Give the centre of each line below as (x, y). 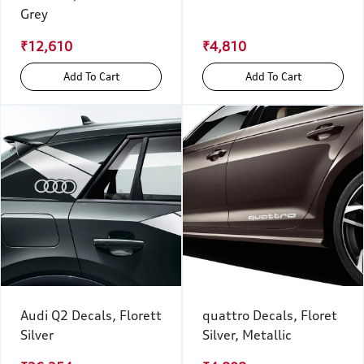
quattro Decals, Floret (270, 316)
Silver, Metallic (247, 335)
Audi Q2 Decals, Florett (91, 316)
